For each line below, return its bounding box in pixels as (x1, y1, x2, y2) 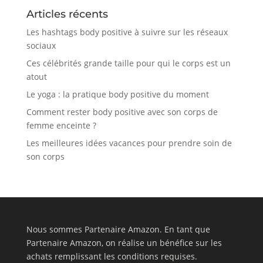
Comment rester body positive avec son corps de (26, 106, 218, 117)
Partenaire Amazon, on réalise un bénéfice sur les (26, 237, 222, 248)
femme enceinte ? (26, 119, 96, 131)
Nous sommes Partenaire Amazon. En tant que (26, 223, 210, 235)
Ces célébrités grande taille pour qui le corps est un (26, 57, 231, 69)
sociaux (26, 39, 56, 51)
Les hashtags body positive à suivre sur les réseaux (26, 26, 228, 38)
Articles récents (26, 7, 108, 21)
